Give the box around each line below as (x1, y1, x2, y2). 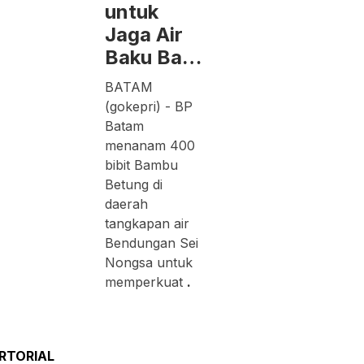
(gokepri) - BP (105, 97, 193, 115)
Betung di (105, 175, 163, 193)
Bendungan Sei (105, 234, 199, 251)
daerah (105, 195, 149, 212)
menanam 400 (105, 136, 196, 154)
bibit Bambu (105, 156, 179, 173)
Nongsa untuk (105, 253, 193, 271)
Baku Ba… (105, 45, 202, 69)
